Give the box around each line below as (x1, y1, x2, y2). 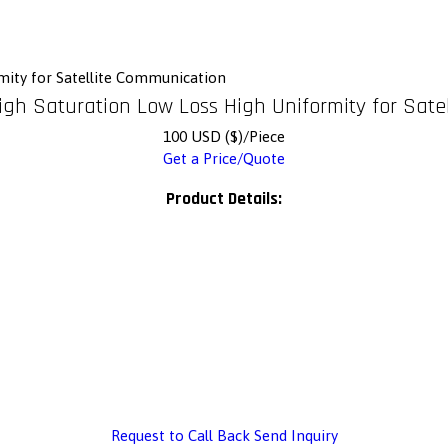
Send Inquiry (253, 427, 338, 445)
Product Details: (166, 187, 282, 210)
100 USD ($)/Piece (163, 128, 285, 146)
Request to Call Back (110, 427, 250, 445)
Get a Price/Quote (163, 150, 285, 168)
